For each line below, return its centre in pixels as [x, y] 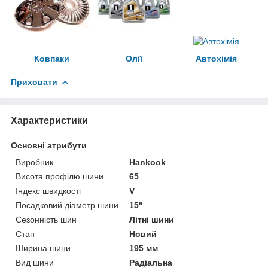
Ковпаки [52, 58]
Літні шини [152, 219]
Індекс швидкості [48, 191]
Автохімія [216, 58]
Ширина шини [43, 248]
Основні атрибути [49, 145]
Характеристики [49, 120]
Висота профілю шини [60, 176]
